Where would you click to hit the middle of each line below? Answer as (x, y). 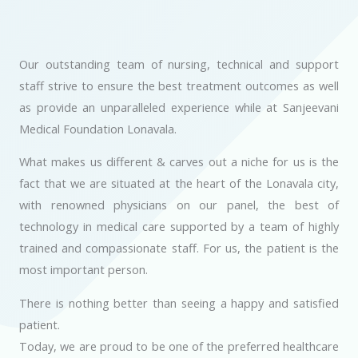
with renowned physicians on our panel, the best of (179, 205)
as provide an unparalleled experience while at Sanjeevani (179, 107)
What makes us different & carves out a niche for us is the (179, 162)
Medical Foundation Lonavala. (98, 128)
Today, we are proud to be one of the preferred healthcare (179, 346)
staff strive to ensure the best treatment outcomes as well (179, 85)
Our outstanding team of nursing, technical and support (179, 64)
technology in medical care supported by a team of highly (179, 227)
